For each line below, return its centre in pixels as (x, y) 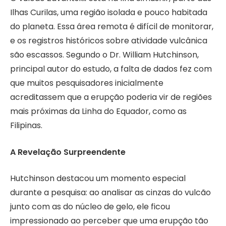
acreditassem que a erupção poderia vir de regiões (111, 97)
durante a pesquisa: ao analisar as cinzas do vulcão (110, 193)
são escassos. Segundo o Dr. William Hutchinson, (104, 55)
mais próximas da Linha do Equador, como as (98, 111)
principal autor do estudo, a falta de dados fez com (111, 69)
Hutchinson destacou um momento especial (98, 179)
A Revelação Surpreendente (68, 152)
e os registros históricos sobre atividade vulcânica (109, 41)
